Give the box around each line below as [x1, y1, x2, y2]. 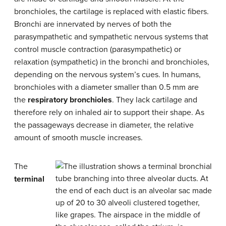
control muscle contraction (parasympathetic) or [14, 44, 181, 55]
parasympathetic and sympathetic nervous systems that [14, 32, 208, 42]
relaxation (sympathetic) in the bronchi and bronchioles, [14, 57, 209, 68]
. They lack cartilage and [112, 95, 197, 105]
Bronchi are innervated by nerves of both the [14, 19, 172, 30]
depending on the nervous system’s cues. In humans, [14, 70, 201, 80]
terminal [14, 174, 44, 185]
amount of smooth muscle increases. [14, 133, 143, 143]
